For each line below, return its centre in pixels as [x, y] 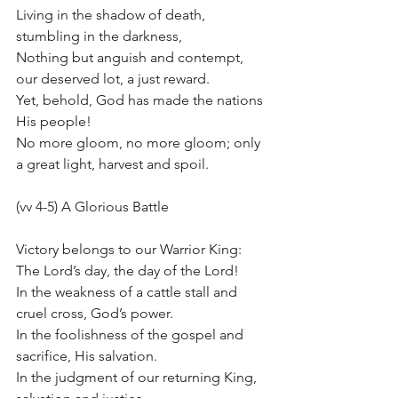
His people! [54, 121]
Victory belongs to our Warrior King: [131, 249]
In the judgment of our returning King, [138, 377]
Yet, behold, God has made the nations [141, 100]
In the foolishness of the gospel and [131, 334]
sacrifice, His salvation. [87, 356]
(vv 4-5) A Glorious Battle [92, 207]
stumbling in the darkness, [99, 36]
